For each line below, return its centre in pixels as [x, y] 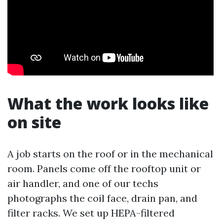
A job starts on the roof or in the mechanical [110, 153]
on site [34, 122]
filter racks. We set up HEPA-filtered [91, 213]
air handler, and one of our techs [83, 183]
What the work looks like [108, 103]
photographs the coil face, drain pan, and [102, 198]
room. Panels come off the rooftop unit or [104, 168]
